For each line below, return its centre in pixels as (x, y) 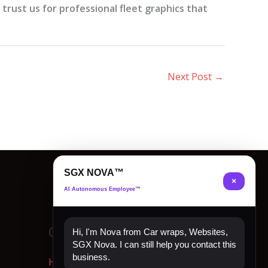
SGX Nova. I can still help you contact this (154, 244)
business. (91, 257)
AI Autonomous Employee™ (102, 189)
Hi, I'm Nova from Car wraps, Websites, (150, 232)
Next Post (191, 77)
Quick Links (84, 232)
